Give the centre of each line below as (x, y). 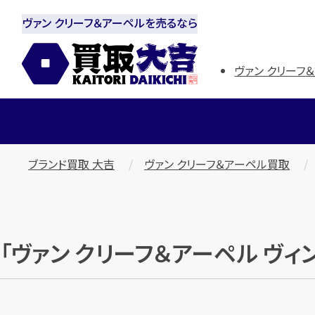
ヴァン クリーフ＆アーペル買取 (217, 163)
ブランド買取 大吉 (71, 163)
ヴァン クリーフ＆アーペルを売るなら (109, 22)
